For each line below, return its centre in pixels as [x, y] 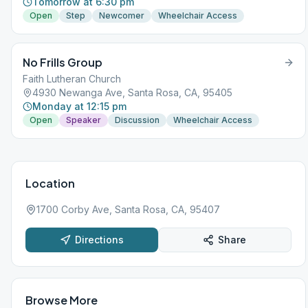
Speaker [84, 120]
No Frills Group [63, 62]
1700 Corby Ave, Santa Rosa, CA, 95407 [128, 209]
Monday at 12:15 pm [79, 106]
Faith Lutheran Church [72, 79]
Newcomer [122, 15]
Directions [99, 240]
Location [50, 183]
